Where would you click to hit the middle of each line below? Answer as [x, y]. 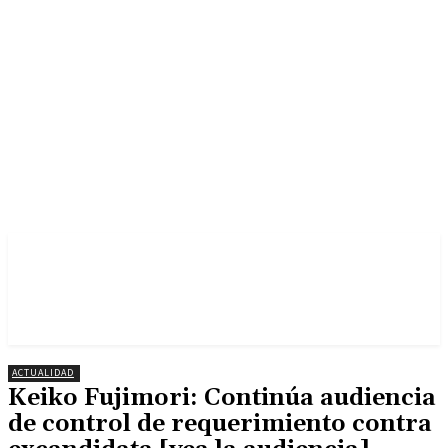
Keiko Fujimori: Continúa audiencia [222, 398]
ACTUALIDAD [43, 372]
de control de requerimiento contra [220, 424]
